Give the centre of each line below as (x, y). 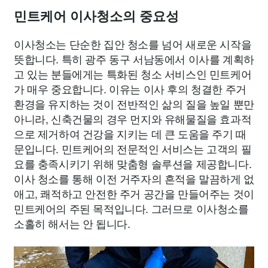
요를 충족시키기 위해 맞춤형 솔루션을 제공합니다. (133, 163)
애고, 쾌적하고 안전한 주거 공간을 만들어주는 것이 (134, 193)
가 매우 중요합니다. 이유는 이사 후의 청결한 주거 (130, 89)
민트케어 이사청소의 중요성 (96, 16)
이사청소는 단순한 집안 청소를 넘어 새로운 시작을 (133, 44)
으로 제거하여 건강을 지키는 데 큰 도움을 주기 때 (130, 133)
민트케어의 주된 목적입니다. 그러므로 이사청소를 (131, 208)
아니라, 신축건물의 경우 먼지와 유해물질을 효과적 (133, 118)
